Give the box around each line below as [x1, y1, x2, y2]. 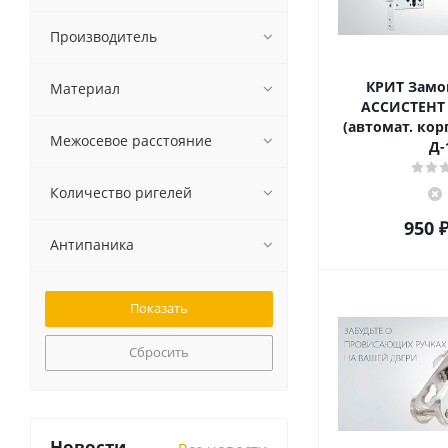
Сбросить [129, 343, 189, 361]
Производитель [50, 27, 157, 46]
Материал [50, 79, 120, 98]
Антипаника [50, 235, 134, 254]
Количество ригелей [50, 183, 192, 202]
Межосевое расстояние [50, 131, 212, 150]
